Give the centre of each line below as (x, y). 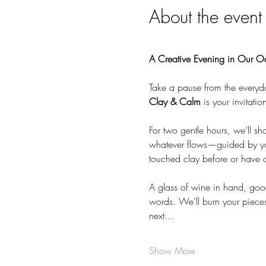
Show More (172, 251)
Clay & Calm (175, 102)
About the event (205, 17)
